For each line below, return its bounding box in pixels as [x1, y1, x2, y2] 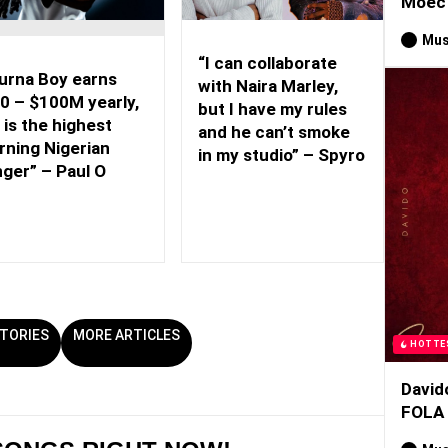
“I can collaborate [198, 52, 338, 73]
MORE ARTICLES [73, 327, 180, 344]
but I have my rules [198, 98, 348, 119]
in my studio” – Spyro [198, 144, 366, 165]
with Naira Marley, [198, 75, 339, 96]
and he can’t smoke [198, 121, 351, 142]
